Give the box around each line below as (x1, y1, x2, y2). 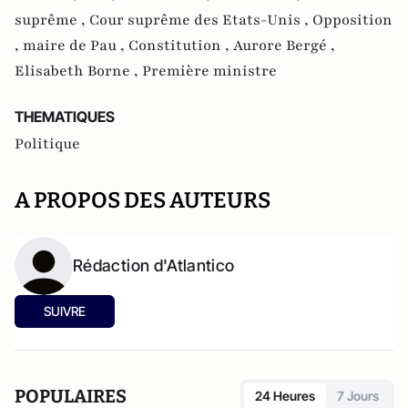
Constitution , (128, 36, 233, 56)
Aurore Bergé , (233, 36, 335, 56)
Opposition (312, 10, 393, 30)
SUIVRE (44, 303, 86, 319)
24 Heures (255, 388, 315, 403)
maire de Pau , (23, 36, 128, 56)
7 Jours (337, 388, 379, 403)
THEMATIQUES (15, 107, 115, 126)
